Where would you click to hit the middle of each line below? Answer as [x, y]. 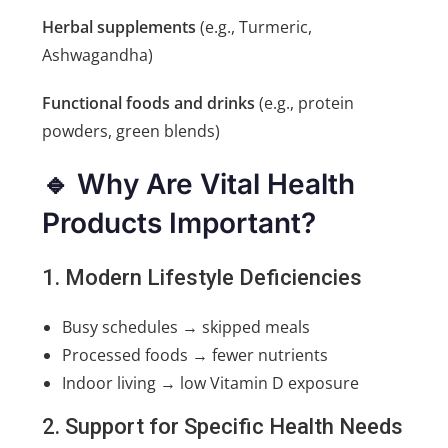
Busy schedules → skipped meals [186, 327]
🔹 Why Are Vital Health [199, 184]
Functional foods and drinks [149, 103]
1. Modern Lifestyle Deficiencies [202, 278]
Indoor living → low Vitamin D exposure [211, 383]
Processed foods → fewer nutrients [195, 355]
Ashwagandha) [98, 55]
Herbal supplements [119, 27]
